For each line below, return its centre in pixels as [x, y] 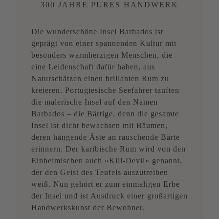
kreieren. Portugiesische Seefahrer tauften [105, 90]
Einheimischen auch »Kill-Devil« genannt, [107, 161]
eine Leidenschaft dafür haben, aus [93, 67]
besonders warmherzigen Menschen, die [102, 55]
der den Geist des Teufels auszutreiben [100, 172]
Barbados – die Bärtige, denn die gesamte [105, 114]
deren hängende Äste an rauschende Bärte [106, 137]
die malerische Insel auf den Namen [95, 102]
